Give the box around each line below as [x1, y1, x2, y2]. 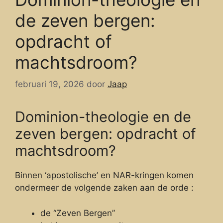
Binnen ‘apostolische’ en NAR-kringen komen [15, 170, 194, 181]
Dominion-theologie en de [15, 108, 191, 126]
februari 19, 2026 [15, 79, 84, 90]
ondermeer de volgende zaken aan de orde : [15, 183, 194, 193]
